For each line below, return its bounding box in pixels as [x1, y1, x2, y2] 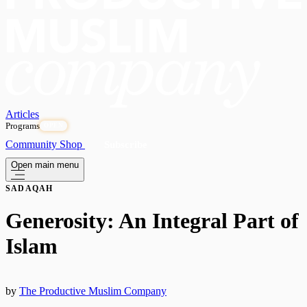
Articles [5, 108, 39, 121]
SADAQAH [5, 184, 53, 194]
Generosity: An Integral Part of [5, 208, 299, 234]
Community [5, 138, 60, 151]
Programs [5, 121, 40, 132]
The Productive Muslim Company [19, 284, 167, 297]
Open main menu [11, 160, 79, 171]
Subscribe [104, 139, 147, 151]
